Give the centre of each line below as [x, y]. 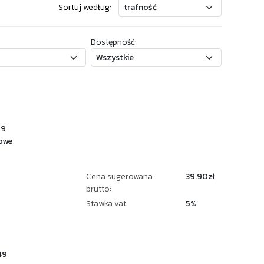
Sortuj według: [85, 7]
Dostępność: [113, 42]
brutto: [99, 189]
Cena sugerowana [119, 176]
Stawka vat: [107, 204]
